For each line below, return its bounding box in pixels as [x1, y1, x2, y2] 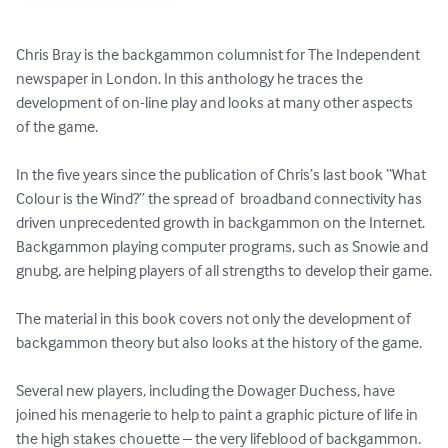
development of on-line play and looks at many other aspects [16, 92, 416, 113]
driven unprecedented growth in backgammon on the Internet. [16, 212, 428, 233]
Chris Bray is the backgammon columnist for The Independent [16, 44, 426, 65]
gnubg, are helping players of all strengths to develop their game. [16, 260, 432, 281]
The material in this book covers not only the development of [16, 308, 414, 329]
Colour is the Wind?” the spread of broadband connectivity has [16, 188, 425, 209]
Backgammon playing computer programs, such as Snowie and [16, 236, 431, 257]
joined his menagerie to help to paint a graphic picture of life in [16, 404, 421, 425]
